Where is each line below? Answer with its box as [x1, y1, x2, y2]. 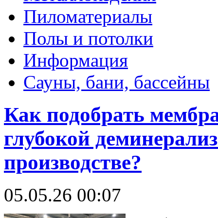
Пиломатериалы [23, 5, 152, 27]
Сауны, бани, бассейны [23, 71, 210, 92]
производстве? [4, 150, 142, 174]
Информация [23, 49, 128, 71]
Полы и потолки [23, 27, 153, 49]
